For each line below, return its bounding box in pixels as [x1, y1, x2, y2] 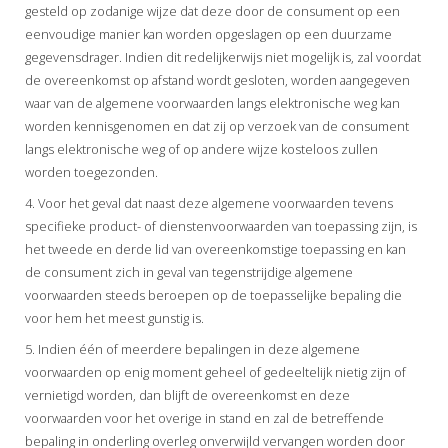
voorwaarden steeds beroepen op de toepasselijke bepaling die [25, 286, 402, 304]
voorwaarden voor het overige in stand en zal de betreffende [25, 409, 384, 427]
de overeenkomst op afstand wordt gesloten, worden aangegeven [25, 71, 410, 89]
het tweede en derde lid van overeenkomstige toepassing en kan [25, 240, 406, 258]
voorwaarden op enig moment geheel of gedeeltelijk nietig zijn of [25, 363, 406, 381]
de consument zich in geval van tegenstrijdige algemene [25, 263, 353, 281]
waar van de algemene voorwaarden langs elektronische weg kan [25, 94, 400, 112]
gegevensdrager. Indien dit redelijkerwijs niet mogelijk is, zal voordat [25, 48, 421, 66]
